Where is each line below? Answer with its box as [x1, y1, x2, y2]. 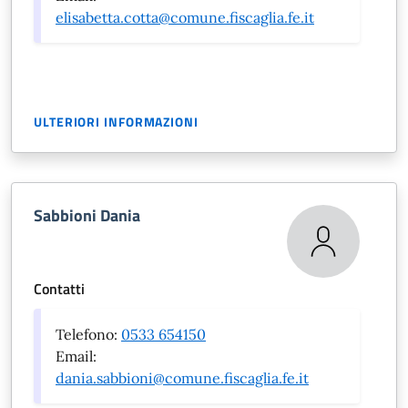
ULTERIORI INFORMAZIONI [34, 112, 199, 131]
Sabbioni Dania [34, 203, 140, 228]
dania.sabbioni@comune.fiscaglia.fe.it [56, 369, 309, 387]
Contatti [34, 278, 85, 300]
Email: [56, 347, 97, 365]
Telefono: [56, 325, 121, 343]
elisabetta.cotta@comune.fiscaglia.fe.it [56, 8, 314, 26]
